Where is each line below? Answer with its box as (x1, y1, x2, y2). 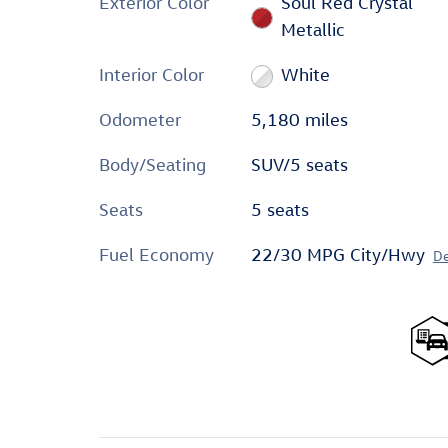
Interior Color (99, 64, 204, 85)
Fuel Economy (99, 244, 214, 265)
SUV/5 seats (250, 154, 348, 175)
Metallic (281, 19, 346, 40)
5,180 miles (250, 109, 348, 130)
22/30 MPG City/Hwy (250, 244, 425, 265)
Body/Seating (99, 154, 206, 175)
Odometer (99, 109, 181, 130)
